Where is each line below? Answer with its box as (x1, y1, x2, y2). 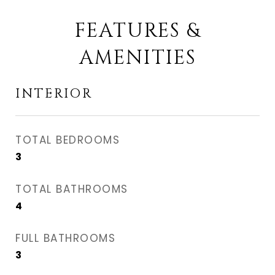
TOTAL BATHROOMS (15, 182, 128, 196)
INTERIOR (15, 85, 93, 103)
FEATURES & (74, 18, 201, 44)
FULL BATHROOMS (15, 231, 115, 246)
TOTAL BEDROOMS (15, 133, 120, 147)
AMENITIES (79, 45, 196, 71)
